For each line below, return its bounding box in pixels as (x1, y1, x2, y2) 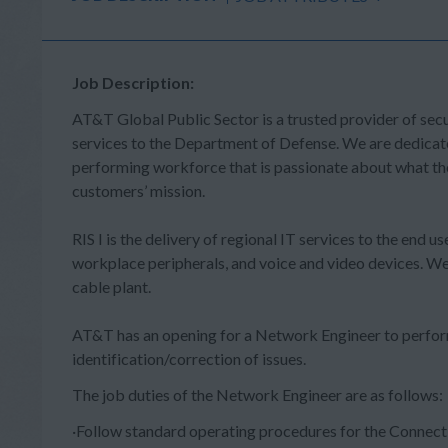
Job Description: (72, 73, 194, 92)
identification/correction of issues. (72, 349, 306, 368)
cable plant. (72, 277, 151, 296)
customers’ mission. (72, 181, 205, 200)
